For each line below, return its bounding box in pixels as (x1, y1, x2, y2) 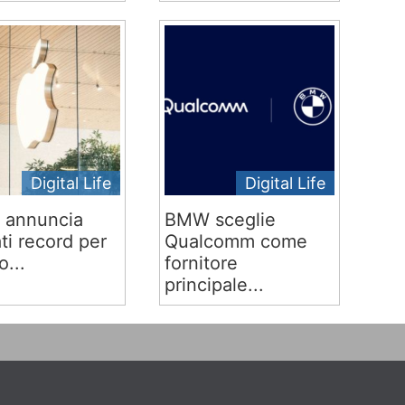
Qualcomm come (164, 231, 307, 252)
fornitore (164, 252, 238, 274)
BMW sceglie (164, 209, 276, 231)
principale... (164, 274, 264, 296)
